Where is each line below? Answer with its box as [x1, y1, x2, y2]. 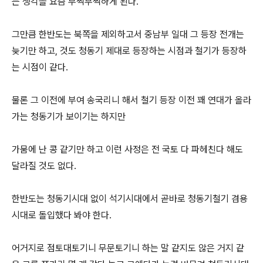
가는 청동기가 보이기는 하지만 [12, 111, 126, 122]
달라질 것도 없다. [12, 160, 79, 171]
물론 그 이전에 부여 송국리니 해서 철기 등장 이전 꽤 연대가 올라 [12, 95, 251, 106]
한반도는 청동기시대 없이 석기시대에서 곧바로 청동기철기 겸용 [12, 193, 248, 204]
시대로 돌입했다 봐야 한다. [12, 210, 114, 221]
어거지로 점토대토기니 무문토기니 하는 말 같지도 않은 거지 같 [12, 242, 244, 254]
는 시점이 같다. [12, 62, 70, 73]
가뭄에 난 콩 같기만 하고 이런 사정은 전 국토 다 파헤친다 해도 [12, 144, 243, 155]
